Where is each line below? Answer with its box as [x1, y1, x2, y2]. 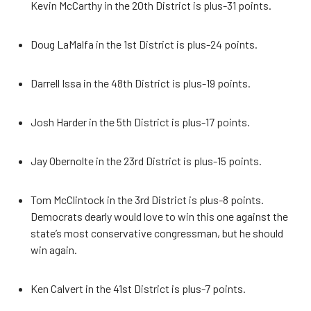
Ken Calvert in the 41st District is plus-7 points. [31, 282, 246, 296]
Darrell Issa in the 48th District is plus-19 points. [31, 76, 251, 90]
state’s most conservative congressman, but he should [31, 226, 283, 240]
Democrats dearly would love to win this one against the [31, 210, 288, 224]
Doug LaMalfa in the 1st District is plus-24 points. [31, 37, 258, 51]
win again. [31, 243, 77, 257]
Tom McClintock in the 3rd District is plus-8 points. [31, 193, 264, 207]
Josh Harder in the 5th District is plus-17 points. [31, 115, 250, 129]
